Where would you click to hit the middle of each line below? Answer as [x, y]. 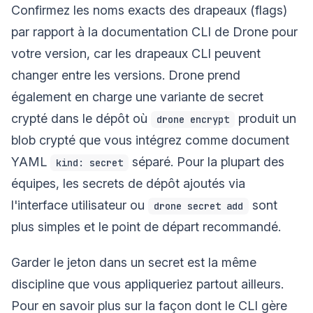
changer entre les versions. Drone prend [126, 75]
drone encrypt [193, 119]
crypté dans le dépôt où [81, 118]
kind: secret [89, 162]
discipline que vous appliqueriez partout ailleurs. [147, 284]
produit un [265, 118]
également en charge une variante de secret [137, 96]
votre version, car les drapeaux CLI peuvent [136, 53]
